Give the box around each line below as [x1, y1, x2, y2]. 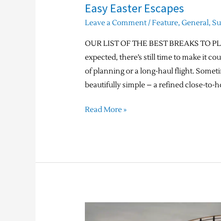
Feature [152, 18, 179, 28]
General [182, 18, 209, 28]
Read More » [85, 105, 127, 115]
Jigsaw [84, 204, 107, 214]
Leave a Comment [85, 18, 147, 28]
